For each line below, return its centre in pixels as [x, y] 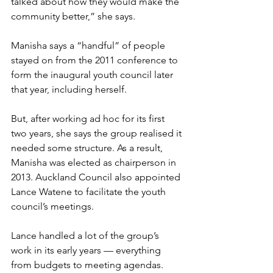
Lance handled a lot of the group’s [86, 236]
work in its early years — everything [87, 250]
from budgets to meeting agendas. [88, 265]
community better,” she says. [74, 16]
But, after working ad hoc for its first [89, 119]
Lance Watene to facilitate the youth [90, 192]
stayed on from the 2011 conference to [96, 60]
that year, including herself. [70, 89]
